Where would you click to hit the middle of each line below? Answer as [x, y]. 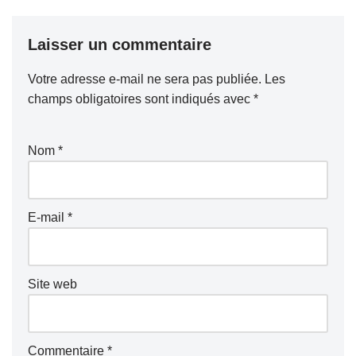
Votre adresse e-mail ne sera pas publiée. [145, 79]
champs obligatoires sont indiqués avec [141, 99]
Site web [52, 284]
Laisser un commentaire [120, 45]
